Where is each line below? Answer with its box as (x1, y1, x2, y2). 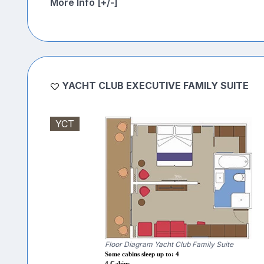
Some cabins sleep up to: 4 (104, 251, 179, 258)
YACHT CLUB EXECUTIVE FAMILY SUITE (61, 80, 249, 92)
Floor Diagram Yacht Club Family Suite (104, 240, 233, 249)
